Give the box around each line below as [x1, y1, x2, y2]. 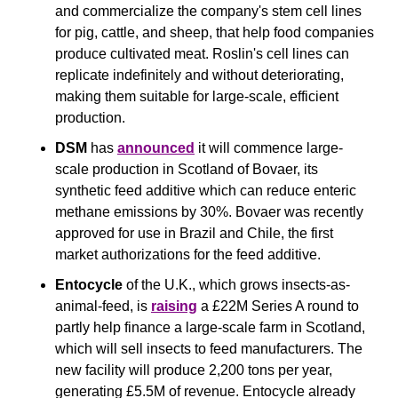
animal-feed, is [55, 298, 151, 314]
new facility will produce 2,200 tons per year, [55, 362, 332, 378]
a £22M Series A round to [197, 298, 359, 314]
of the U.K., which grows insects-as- [123, 277, 350, 292]
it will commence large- [195, 140, 343, 155]
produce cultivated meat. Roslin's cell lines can [55, 46, 349, 61]
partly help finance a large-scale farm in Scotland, [55, 320, 365, 335]
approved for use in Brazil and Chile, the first [55, 226, 333, 241]
